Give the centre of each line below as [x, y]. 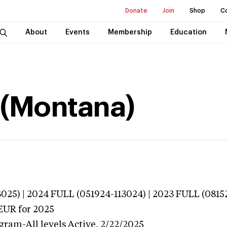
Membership [130, 32]
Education [188, 32]
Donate [136, 11]
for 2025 [35, 210]
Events [77, 32]
